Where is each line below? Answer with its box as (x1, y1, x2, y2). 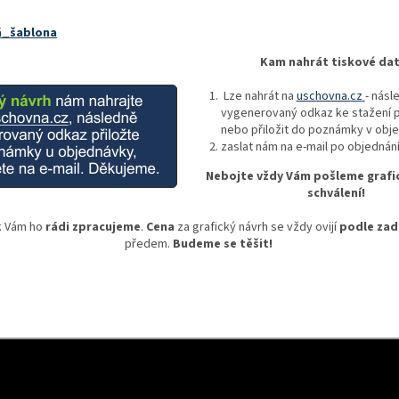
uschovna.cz (296, 86, 362, 105)
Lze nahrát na (220, 86, 294, 105)
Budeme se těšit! (172, 234, 273, 253)
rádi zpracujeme (45, 217, 141, 236)
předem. (124, 234, 170, 253)
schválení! (307, 183, 365, 202)
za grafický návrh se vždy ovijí (176, 217, 337, 236)
